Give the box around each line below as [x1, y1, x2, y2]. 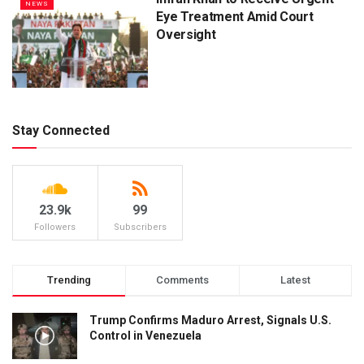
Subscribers [113, 221, 167, 232]
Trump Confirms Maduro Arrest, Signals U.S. [89, 313, 331, 327]
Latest [279, 273, 310, 286]
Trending [47, 273, 92, 286]
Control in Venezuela [89, 328, 201, 342]
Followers [34, 221, 76, 232]
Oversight [156, 27, 216, 42]
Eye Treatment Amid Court [156, 9, 314, 24]
